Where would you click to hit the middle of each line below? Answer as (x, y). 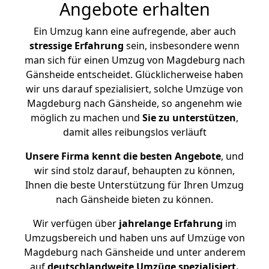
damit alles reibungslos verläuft (134, 132)
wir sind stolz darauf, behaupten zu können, (134, 171)
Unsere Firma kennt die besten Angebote (123, 156)
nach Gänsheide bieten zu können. (134, 199)
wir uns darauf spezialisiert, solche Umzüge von (134, 89)
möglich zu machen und (86, 118)
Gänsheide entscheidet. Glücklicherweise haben (134, 74)
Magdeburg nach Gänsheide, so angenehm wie (134, 103)
